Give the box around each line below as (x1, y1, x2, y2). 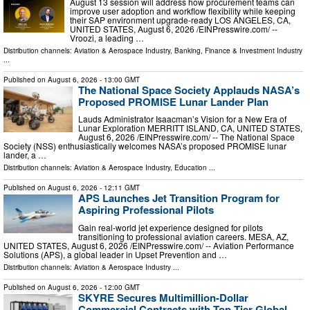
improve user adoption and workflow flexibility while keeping (70, 4, 295, 17)
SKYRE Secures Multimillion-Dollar (78, 289, 248, 305)
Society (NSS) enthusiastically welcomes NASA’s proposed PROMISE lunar (3, 140, 286, 152)
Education (174, 163, 207, 173)
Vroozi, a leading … (70, 31, 144, 44)
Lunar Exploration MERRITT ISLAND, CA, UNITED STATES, (78, 122, 302, 134)
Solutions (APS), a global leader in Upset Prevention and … (3, 248, 227, 260)
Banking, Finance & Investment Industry (174, 45, 302, 55)
